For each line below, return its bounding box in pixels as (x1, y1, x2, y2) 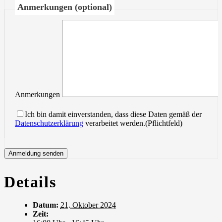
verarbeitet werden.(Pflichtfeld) (83, 119, 182, 128)
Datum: (32, 201, 58, 210)
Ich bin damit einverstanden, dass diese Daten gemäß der (25, 110, 202, 119)
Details (4, 172, 56, 191)
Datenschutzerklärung (15, 119, 83, 128)
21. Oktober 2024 (60, 201, 116, 210)
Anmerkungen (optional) (17, 2, 112, 12)
